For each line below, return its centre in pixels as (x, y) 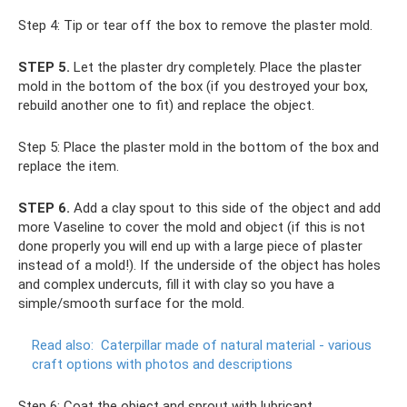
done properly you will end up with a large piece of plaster (190, 247)
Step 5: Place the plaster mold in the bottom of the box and (199, 148)
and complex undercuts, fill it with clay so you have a (176, 285)
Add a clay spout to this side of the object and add (225, 208)
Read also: (63, 346)
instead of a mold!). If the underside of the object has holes (199, 266)
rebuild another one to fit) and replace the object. (166, 106)
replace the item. (69, 167)
